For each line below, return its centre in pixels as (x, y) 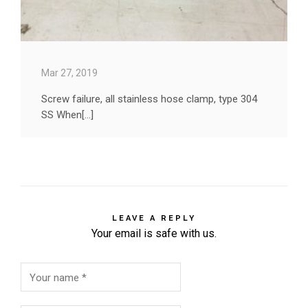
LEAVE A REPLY (154, 218)
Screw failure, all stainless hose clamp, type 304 (149, 99)
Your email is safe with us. (154, 233)
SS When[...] (67, 114)
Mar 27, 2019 (69, 73)
